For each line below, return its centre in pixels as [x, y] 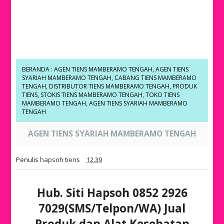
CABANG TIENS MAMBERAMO [156, 78]
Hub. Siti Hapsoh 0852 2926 [112, 193]
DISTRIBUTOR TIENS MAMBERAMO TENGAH [109, 86]
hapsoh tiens [60, 159]
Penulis [28, 159]
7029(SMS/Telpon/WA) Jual [112, 208]
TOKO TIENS [163, 95]
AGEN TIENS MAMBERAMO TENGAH [103, 69]
